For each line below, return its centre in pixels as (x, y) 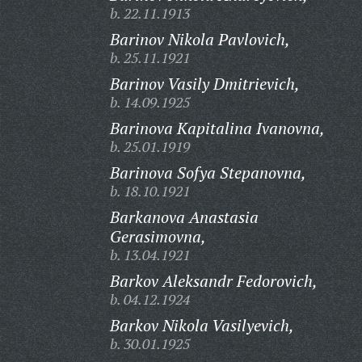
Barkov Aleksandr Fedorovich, (213, 281)
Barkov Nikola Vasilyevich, (202, 325)
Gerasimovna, (158, 236)
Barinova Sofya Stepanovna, (208, 173)
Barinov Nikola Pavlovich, (200, 39)
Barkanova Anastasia (184, 217)
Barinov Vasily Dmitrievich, (204, 84)
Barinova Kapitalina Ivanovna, (217, 128)
